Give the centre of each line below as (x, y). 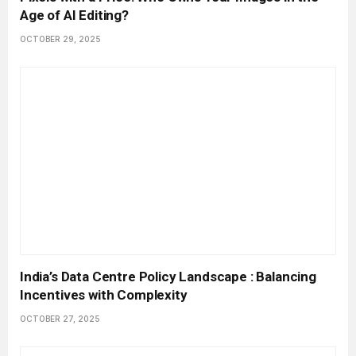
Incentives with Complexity (104, 295)
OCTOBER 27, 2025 (60, 319)
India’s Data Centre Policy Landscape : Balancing (168, 277)
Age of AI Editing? (74, 15)
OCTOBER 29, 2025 (60, 39)
